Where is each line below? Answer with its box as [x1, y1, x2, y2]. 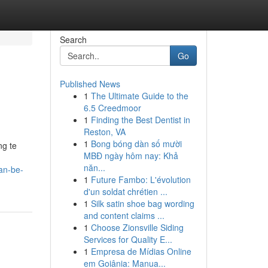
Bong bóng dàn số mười [90, 138, 182, 150]
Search [59, 33, 87, 45]
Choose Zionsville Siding [90, 221, 184, 233]
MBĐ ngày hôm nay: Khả [83, 150, 178, 162]
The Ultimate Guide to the [90, 90, 188, 102]
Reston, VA [83, 126, 126, 138]
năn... [83, 162, 105, 173]
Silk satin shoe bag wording [90, 197, 194, 209]
